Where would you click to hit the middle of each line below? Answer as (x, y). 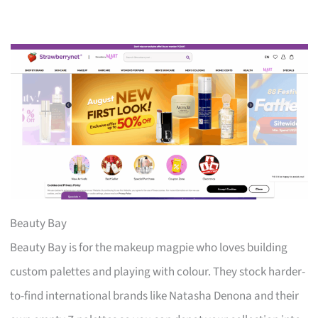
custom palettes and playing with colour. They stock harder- (158, 272)
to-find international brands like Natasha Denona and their (155, 296)
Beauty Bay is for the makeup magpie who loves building (149, 247)
